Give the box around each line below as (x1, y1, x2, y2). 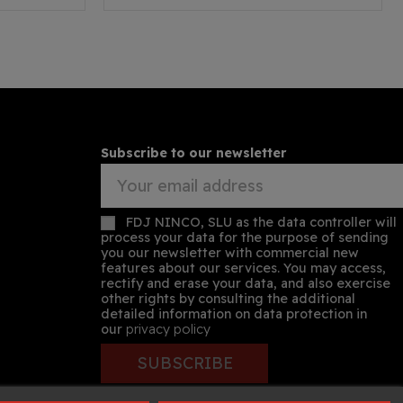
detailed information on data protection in (101, 305, 367, 322)
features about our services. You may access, (101, 259, 386, 276)
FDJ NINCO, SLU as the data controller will (126, 213, 397, 230)
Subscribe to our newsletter (101, 145, 287, 162)
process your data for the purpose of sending (101, 228, 389, 246)
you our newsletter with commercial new (101, 244, 359, 261)
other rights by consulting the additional (101, 290, 355, 307)
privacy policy (126, 320, 210, 337)
